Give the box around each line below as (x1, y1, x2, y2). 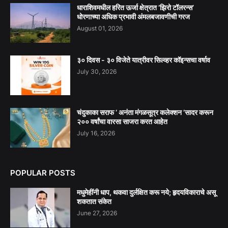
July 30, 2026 (77, 68, 117, 76)
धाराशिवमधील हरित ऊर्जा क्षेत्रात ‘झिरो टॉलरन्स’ (77, 3, 194, 12)
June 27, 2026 (77, 209, 117, 217)
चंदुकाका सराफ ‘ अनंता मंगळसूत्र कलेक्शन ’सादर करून (77, 108, 213, 117)
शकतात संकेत (77, 197, 111, 206)
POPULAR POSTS (10, 168, 75, 178)
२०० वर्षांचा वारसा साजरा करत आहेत (77, 117, 167, 126)
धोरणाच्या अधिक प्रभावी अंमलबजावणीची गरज (77, 12, 190, 21)
